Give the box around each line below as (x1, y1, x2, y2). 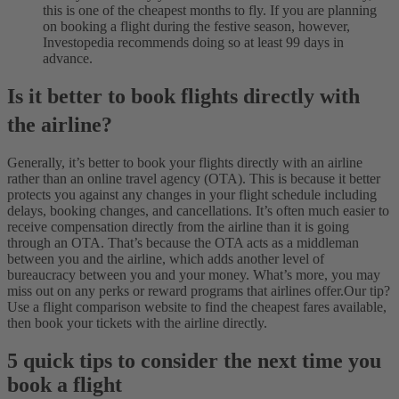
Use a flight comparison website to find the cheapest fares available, (7, 299, 387, 315)
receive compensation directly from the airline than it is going (7, 219, 349, 235)
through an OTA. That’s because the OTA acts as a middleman (7, 235, 359, 251)
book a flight (7, 373, 122, 397)
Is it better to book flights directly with (7, 84, 360, 108)
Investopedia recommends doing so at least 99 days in (43, 34, 344, 50)
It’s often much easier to (256, 203, 389, 219)
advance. (43, 50, 93, 66)
